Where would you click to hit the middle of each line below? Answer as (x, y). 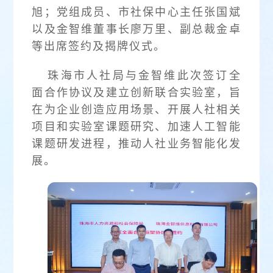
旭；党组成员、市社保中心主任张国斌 (136, 12)
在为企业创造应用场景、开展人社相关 (136, 109)
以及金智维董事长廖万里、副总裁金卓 (136, 29)
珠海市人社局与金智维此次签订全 (144, 75)
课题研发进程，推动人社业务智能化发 (136, 144)
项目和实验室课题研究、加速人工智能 (136, 126)
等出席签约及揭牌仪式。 (99, 46)
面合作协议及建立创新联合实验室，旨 (136, 92)
